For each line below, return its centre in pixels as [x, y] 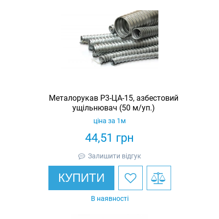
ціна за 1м [109, 120]
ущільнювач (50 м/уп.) [113, 108]
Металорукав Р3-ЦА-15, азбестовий [113, 98]
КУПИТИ [81, 177]
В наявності [109, 198]
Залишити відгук [114, 156]
